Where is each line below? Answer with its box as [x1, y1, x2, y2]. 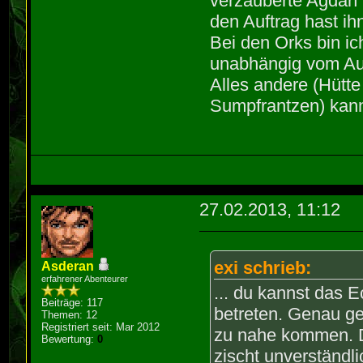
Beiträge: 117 [41, 296, 104, 309]
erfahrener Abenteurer [41, 273, 129, 284]
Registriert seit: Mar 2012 [41, 320, 160, 333]
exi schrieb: [214, 257, 312, 278]
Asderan [41, 258, 95, 273]
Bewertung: [41, 332, 98, 345]
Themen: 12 [41, 308, 98, 321]
